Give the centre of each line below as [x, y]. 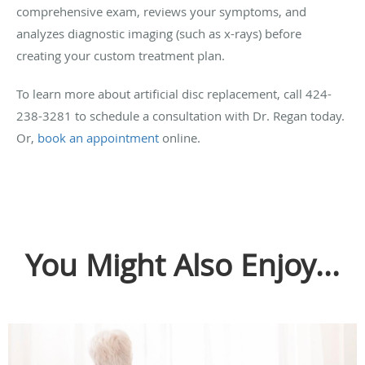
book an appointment [98, 137]
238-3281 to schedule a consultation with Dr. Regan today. [180, 115]
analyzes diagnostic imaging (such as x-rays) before [159, 33]
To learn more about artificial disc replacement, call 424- [174, 93]
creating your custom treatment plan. [121, 55]
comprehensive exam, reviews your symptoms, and [161, 11]
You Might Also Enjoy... [182, 264]
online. [180, 137]
